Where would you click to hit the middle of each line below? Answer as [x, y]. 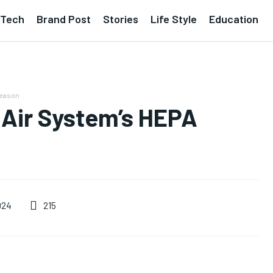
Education [234, 19]
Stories [121, 19]
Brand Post [64, 19]
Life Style [174, 19]
